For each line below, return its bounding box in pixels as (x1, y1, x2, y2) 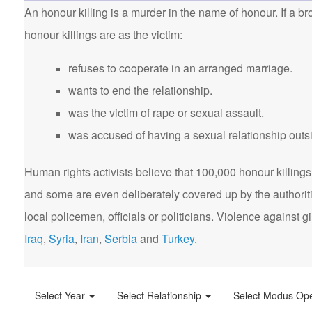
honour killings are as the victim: (24, 26, 182, 42)
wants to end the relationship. (68, 82, 212, 98)
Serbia (104, 231, 137, 247)
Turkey (162, 231, 194, 247)
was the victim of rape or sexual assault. (68, 104, 264, 120)
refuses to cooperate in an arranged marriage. (68, 60, 292, 76)
